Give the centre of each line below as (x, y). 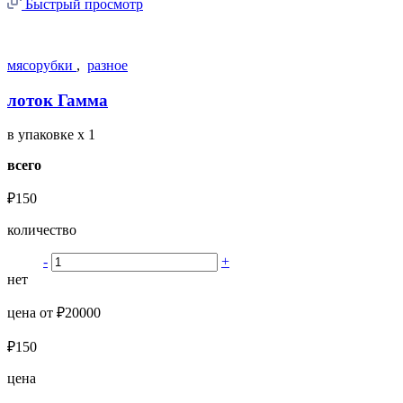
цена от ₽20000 (54, 313)
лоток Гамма (58, 100)
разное (107, 65)
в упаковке (42, 135)
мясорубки (42, 65)
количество (42, 230)
